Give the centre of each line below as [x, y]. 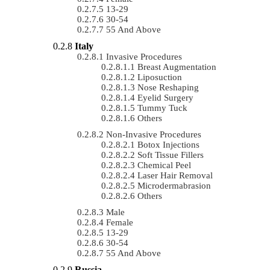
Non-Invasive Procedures [154, 134]
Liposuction [160, 77]
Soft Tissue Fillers [171, 155]
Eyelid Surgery [165, 97]
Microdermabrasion [174, 185]
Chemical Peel [164, 165]
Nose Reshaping [168, 87]
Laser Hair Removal [175, 175]
